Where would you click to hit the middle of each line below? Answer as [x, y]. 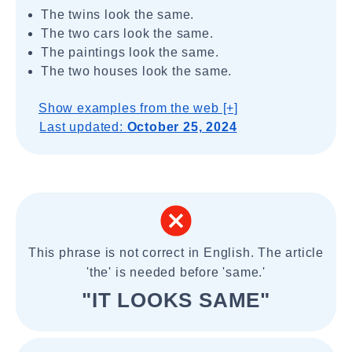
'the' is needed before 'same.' [176, 272]
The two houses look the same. [137, 71]
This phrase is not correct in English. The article [176, 253]
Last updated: [83, 127]
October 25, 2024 [182, 127]
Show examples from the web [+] [138, 108]
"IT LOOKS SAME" [176, 300]
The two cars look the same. [127, 33]
